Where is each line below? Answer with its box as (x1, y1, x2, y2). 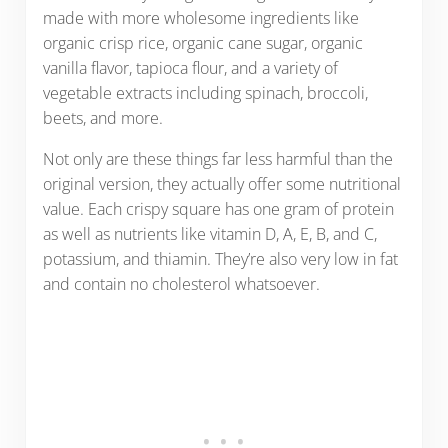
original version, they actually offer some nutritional (42, 173, 401, 196)
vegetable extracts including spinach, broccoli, (42, 82, 368, 105)
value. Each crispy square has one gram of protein (42, 198, 394, 221)
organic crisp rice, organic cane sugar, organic (42, 32, 363, 55)
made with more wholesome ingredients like (42, 7, 359, 30)
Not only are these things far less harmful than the (42, 148, 393, 171)
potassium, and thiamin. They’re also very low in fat (42, 248, 398, 271)
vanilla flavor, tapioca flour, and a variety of (42, 57, 338, 80)
